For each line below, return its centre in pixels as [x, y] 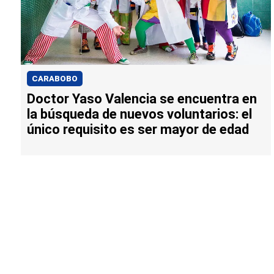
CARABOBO [55, 79]
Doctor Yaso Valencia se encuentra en [142, 99]
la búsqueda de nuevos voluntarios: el [139, 114]
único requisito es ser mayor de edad [138, 130]
